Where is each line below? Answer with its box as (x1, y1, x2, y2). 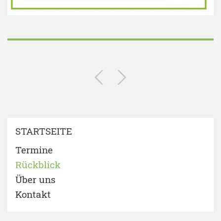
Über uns (15, 173, 55, 185)
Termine (15, 143, 53, 156)
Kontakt (15, 187, 51, 200)
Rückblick (15, 158, 61, 171)
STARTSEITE (15, 124, 72, 137)
